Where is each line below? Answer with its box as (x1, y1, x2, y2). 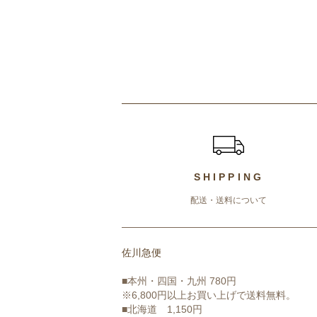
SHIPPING (193, 171, 265, 183)
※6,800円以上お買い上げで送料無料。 (122, 289, 296, 301)
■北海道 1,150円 (122, 304, 202, 315)
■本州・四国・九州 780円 (122, 275, 236, 287)
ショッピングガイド (121, 107, 261, 123)
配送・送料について (190, 195, 267, 205)
